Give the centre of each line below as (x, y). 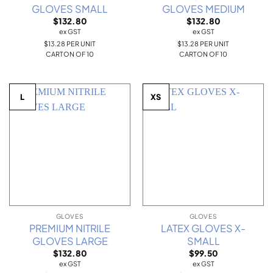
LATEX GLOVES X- (203, 228)
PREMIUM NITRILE (70, 228)
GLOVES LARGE (70, 241)
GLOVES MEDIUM (203, 9)
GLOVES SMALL (70, 9)
